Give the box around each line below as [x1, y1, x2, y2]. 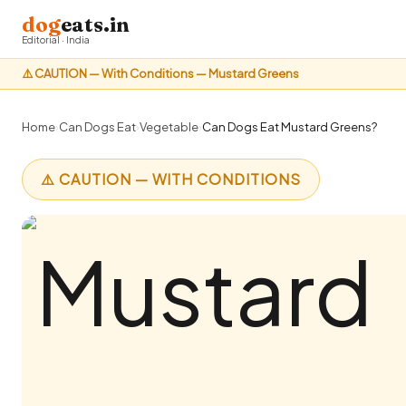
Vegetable [140, 120, 198, 134]
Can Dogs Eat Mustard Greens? [202, 120, 377, 134]
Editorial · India [22, 34, 90, 45]
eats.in [61, 11, 130, 37]
